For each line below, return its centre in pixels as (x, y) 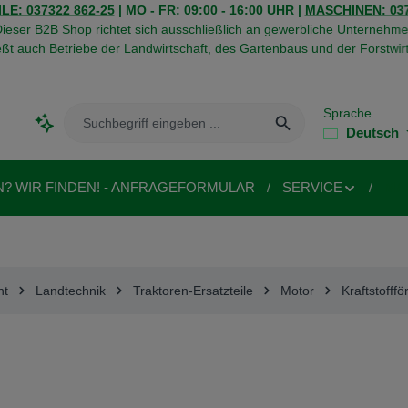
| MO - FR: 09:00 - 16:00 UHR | (209, 9)
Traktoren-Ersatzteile (193, 290)
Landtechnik (70, 290)
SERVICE (312, 187)
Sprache (348, 113)
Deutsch (373, 132)
